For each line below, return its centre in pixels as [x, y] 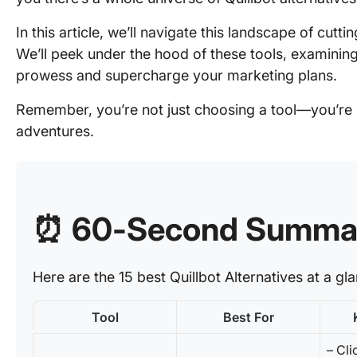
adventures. [55, 131]
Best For [248, 317]
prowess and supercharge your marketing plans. [177, 75]
